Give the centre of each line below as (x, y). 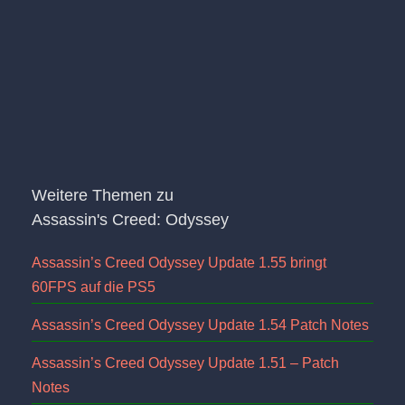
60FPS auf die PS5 (94, 287)
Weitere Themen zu (103, 195)
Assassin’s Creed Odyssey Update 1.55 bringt (179, 262)
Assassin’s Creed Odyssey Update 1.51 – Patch (185, 363)
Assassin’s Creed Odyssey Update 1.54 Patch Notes (200, 325)
